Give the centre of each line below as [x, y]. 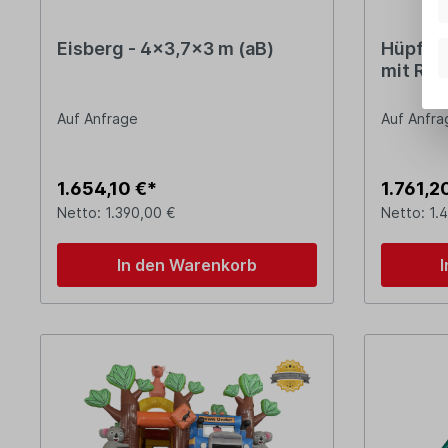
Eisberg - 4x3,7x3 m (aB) [165, 49]
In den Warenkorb [186, 265]
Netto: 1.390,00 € [116, 213]
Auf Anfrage [97, 119]
